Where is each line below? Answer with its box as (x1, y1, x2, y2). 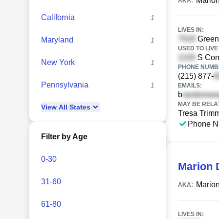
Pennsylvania (41, 81, 88, 89)
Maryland (41, 36, 73, 44)
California (41, 13, 75, 22)
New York (41, 58, 75, 66)
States (67, 103, 90, 111)
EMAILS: (178, 82, 202, 89)
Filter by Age (41, 132, 88, 141)
